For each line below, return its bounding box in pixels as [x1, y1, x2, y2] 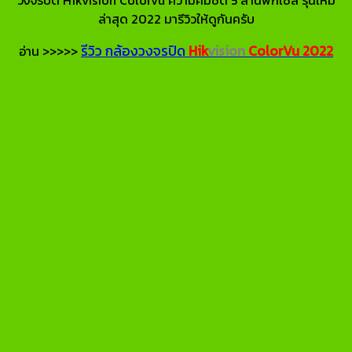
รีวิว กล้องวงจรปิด [81, 40, 189, 61]
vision [207, 40, 245, 61]
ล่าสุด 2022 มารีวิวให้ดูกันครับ [97, 9, 255, 28]
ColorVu [248, 40, 299, 61]
